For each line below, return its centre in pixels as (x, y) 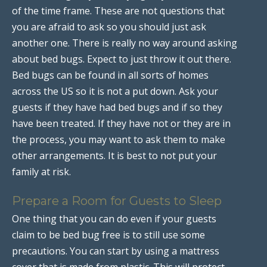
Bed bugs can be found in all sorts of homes (110, 75)
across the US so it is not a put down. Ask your (115, 91)
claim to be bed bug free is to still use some (108, 235)
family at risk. (41, 171)
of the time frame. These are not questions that (118, 10)
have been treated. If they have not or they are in (121, 123)
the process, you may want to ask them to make (119, 139)
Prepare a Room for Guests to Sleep (117, 201)
